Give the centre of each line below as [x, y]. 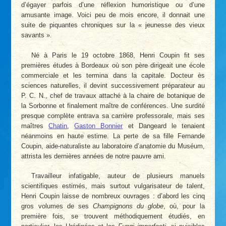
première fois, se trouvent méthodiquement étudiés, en [113, 216]
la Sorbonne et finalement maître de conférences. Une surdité [113, 105]
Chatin [58, 126]
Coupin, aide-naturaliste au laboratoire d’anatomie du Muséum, [113, 146]
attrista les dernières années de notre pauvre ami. [94, 156]
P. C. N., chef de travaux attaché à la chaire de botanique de [113, 95]
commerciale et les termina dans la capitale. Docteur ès [113, 75]
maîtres [35, 126]
